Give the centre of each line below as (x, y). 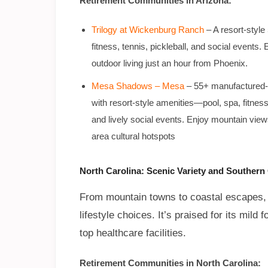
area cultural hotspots (133, 136)
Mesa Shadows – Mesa (138, 86)
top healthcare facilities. (133, 233)
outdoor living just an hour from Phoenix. (170, 63)
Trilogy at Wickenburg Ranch (148, 30)
